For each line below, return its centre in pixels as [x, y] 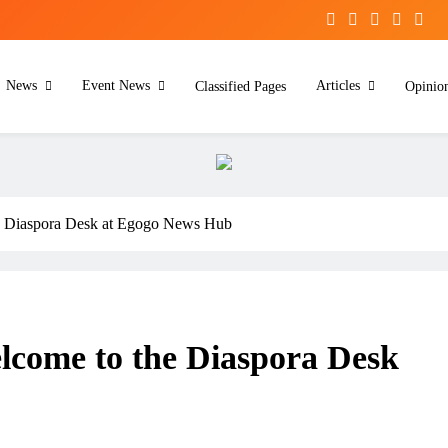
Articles [338, 85]
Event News [116, 85]
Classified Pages [240, 86]
